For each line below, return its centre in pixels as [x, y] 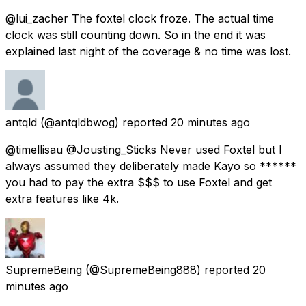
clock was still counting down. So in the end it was [136, 34]
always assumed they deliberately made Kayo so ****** [151, 166]
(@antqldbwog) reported [104, 122]
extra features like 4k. [62, 198]
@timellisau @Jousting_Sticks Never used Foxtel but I [144, 149]
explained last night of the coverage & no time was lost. [148, 51]
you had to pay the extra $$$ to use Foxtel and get [139, 182]
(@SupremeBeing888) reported [167, 269]
